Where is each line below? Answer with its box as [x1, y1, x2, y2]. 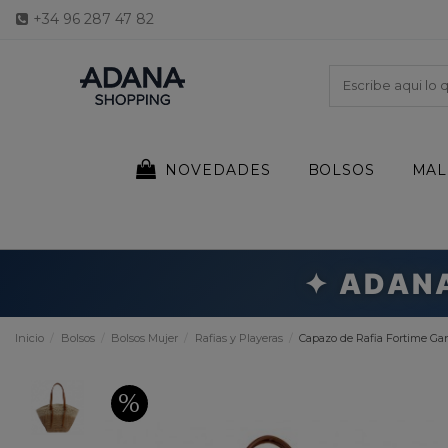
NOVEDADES [160, 161, 272, 180]
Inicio [15, 331, 44, 346]
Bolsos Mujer [111, 331, 179, 346]
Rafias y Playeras [194, 331, 283, 346]
